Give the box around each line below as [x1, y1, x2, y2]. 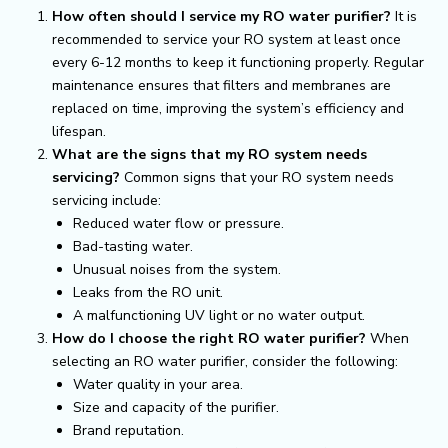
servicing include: [52, 190, 161, 210]
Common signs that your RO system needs [120, 167, 394, 187]
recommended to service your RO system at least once [52, 29, 401, 49]
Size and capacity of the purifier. [73, 397, 279, 417]
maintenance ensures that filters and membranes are [52, 75, 391, 95]
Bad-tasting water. [73, 236, 193, 256]
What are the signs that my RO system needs [52, 144, 367, 164]
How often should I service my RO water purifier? [52, 6, 391, 26]
